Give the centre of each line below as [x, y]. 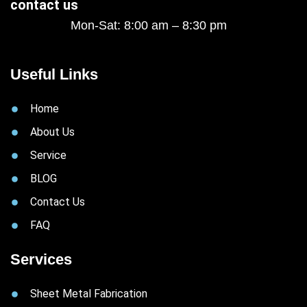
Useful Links [54, 75]
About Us [53, 132]
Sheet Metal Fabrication [89, 294]
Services [41, 260]
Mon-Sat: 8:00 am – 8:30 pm [148, 26]
